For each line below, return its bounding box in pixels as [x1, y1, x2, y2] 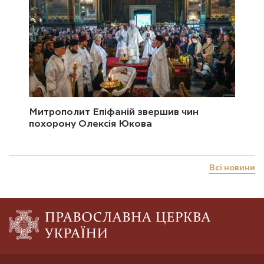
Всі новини [209, 164, 255, 173]
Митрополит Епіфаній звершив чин [29, 108, 199, 118]
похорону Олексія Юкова [29, 120, 152, 130]
